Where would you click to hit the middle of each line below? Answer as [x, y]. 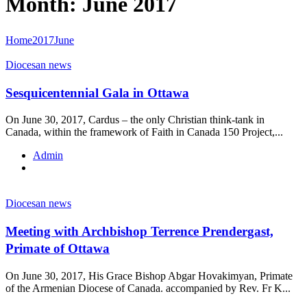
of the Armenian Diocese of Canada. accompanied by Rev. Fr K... [148, 288]
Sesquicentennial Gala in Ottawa [97, 93]
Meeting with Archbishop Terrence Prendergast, [139, 232]
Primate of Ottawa [58, 249]
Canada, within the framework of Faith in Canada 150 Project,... [144, 132]
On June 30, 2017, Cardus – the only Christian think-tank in [135, 120]
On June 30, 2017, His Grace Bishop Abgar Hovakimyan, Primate [149, 275]
